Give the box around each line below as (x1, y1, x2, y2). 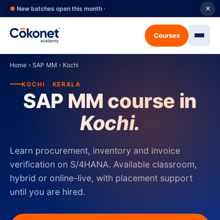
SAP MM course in (23, 88, 197, 113)
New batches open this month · (15, 5, 106, 12)
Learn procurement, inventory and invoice (10, 145, 180, 156)
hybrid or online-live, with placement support (10, 172, 192, 183)
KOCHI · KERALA (22, 80, 81, 88)
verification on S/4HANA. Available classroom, (10, 159, 197, 169)
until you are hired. (10, 186, 85, 197)
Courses (154, 31, 180, 39)
